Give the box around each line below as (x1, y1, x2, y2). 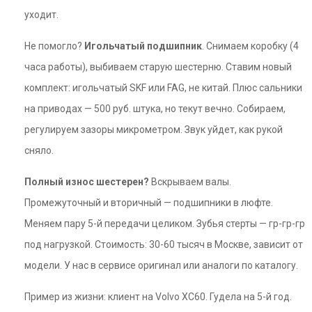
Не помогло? (24, 40, 84, 52)
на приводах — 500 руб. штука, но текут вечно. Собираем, (24, 103, 286, 114)
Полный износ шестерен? (24, 176, 149, 187)
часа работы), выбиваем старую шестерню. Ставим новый (24, 61, 292, 72)
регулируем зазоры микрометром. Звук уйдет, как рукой (24, 124, 283, 135)
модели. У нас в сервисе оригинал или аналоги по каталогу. (24, 260, 298, 271)
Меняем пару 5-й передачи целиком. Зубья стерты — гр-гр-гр (24, 218, 305, 229)
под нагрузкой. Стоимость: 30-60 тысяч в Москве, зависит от (24, 239, 303, 250)
